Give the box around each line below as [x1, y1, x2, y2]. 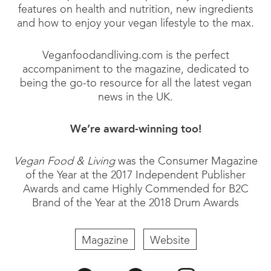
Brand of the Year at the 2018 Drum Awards [32, 198, 239, 209]
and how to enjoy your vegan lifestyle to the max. [17, 18, 254, 29]
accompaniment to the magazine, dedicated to [22, 64, 249, 75]
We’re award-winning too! [70, 124, 201, 135]
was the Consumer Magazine [114, 156, 258, 167]
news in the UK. [98, 92, 173, 103]
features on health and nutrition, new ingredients [18, 4, 253, 15]
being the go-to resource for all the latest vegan [19, 78, 252, 89]
